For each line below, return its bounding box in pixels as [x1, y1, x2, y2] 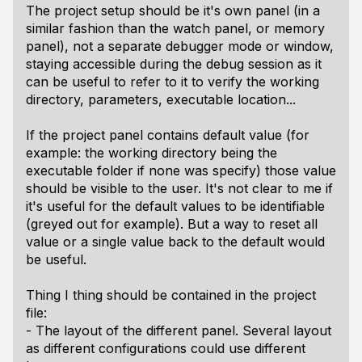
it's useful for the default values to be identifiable [26, 198, 325, 214]
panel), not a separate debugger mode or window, [26, 38, 334, 54]
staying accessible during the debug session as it [26, 56, 322, 72]
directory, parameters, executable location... [26, 91, 296, 107]
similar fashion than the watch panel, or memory [26, 20, 325, 36]
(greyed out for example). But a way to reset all [26, 216, 318, 232]
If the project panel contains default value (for [26, 127, 309, 143]
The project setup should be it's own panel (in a [26, 2, 320, 19]
